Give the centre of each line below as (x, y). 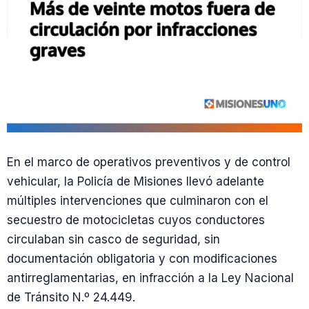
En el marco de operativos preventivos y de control (149, 162)
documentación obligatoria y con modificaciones (142, 259)
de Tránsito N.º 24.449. (71, 297)
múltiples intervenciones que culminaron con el (138, 201)
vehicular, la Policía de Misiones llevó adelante (136, 181)
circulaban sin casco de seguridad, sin (113, 239)
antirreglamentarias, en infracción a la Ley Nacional (150, 278)
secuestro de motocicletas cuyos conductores (136, 220)
